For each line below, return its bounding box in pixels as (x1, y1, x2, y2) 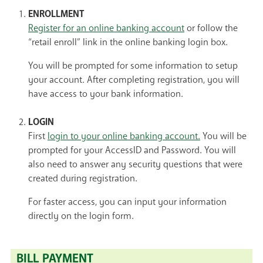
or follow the (184, 22, 238, 35)
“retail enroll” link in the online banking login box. (28, 36, 228, 49)
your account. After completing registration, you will (28, 73, 240, 87)
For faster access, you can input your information (28, 195, 227, 209)
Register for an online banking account (28, 22, 184, 35)
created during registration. (28, 172, 137, 186)
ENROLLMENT (28, 8, 84, 21)
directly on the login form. (28, 210, 134, 223)
